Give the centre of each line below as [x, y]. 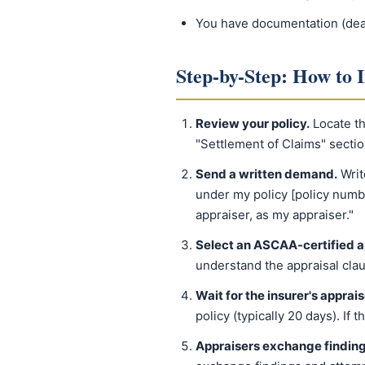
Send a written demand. [266, 174]
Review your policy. [253, 123]
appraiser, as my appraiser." [275, 215]
